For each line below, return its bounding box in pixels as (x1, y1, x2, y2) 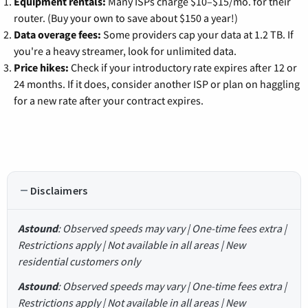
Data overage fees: (14, 27, 101, 42)
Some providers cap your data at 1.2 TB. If (101, 27, 294, 42)
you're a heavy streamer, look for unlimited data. (14, 44, 236, 58)
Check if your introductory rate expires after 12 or (69, 60, 297, 75)
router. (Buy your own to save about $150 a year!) (14, 11, 238, 25)
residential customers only (18, 254, 140, 269)
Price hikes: (14, 60, 69, 75)
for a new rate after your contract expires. (14, 93, 203, 108)
